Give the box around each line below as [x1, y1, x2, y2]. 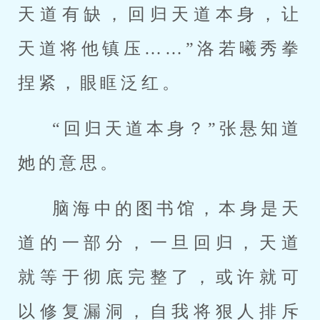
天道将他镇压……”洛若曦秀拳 [18, 39, 302, 58]
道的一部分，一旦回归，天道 [18, 234, 302, 252]
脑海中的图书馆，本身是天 [52, 199, 302, 218]
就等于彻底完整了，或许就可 [18, 268, 302, 286]
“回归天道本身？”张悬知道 [52, 119, 302, 138]
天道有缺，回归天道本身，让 [18, 5, 302, 24]
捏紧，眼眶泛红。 [18, 74, 183, 92]
